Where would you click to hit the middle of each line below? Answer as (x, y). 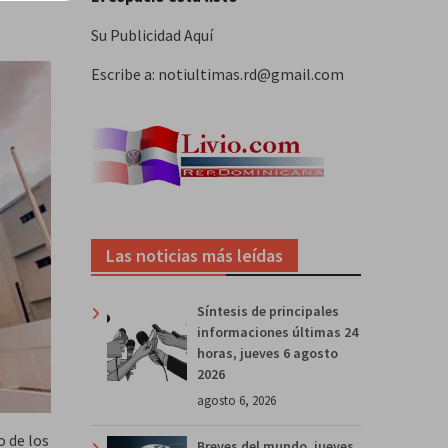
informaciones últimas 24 (277, 331)
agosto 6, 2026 (236, 400)
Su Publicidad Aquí (152, 34)
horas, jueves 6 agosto (267, 352)
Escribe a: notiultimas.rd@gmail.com (217, 73)
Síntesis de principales (268, 310)
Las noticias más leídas (194, 255)
